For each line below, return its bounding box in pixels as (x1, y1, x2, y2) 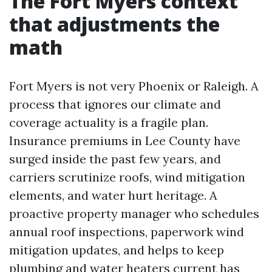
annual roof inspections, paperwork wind (9, 224, 244, 239)
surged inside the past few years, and (9, 151, 221, 166)
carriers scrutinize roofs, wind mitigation (9, 169, 245, 185)
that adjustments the (9, 11, 220, 37)
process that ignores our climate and (9, 97, 221, 112)
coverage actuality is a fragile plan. (9, 115, 208, 130)
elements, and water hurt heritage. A (9, 188, 217, 203)
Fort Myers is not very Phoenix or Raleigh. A (9, 78, 259, 93)
